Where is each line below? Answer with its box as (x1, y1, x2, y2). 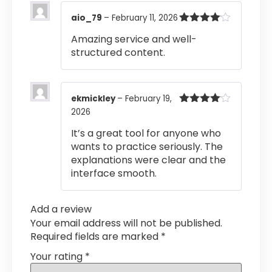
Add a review (30, 202, 92, 217)
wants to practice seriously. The (71, 140, 223, 154)
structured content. (71, 45, 165, 59)
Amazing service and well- (71, 32, 197, 46)
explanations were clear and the (71, 153, 226, 168)
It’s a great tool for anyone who (71, 126, 221, 141)
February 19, (125, 92, 172, 104)
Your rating (30, 249, 85, 263)
